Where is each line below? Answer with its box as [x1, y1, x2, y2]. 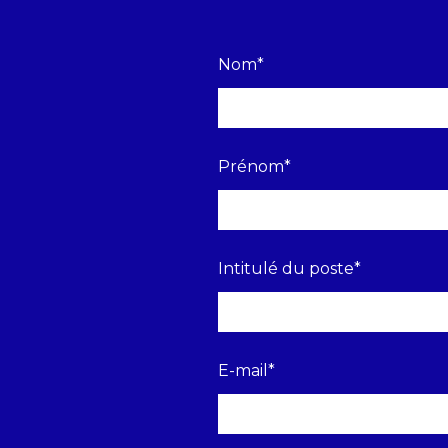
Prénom [218, 157, 284, 177]
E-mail [218, 361, 268, 381]
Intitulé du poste [218, 259, 354, 279]
